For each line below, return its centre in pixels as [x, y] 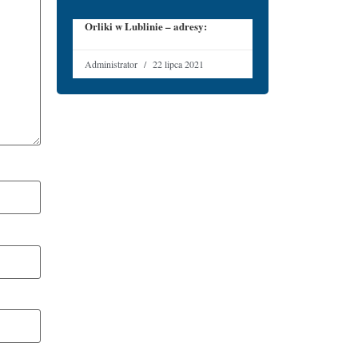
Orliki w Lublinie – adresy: [146, 26]
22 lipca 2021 [177, 64]
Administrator [112, 64]
